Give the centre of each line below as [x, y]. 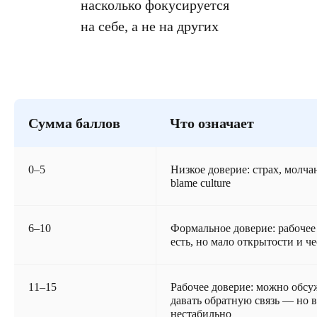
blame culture [201, 183]
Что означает [212, 123]
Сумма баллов [74, 123]
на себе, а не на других [150, 26]
